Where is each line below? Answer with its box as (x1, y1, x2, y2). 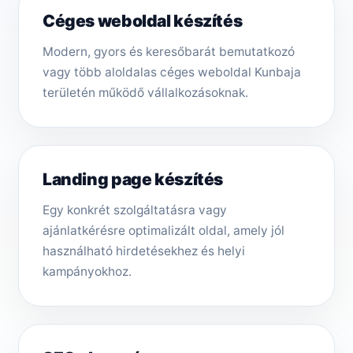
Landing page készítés (43, 169, 224, 190)
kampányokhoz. (43, 264, 132, 280)
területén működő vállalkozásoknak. (43, 85, 248, 101)
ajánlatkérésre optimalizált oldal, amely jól (43, 223, 284, 239)
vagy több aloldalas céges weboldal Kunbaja (43, 65, 301, 80)
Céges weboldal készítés (43, 11, 243, 32)
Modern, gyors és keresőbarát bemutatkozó (43, 44, 295, 60)
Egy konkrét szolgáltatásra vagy (43, 203, 227, 218)
